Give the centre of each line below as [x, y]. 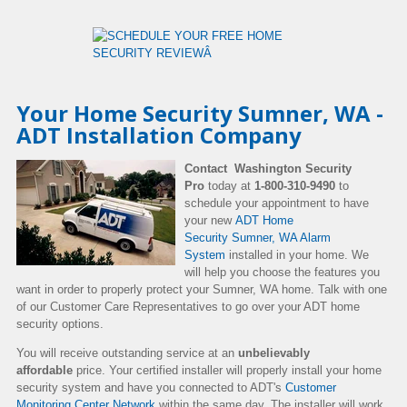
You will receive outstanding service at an [127, 352]
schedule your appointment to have [277, 203]
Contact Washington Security [268, 168]
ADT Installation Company [159, 134]
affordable [45, 370]
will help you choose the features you [282, 272]
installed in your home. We [297, 254]
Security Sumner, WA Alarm [258, 237]
